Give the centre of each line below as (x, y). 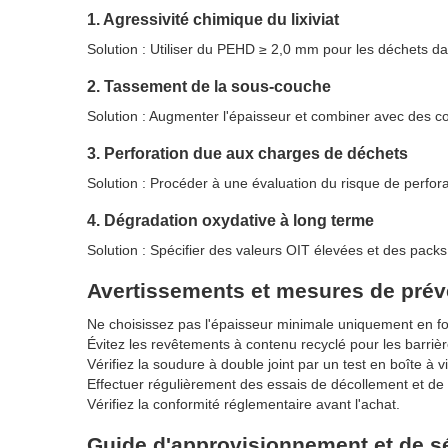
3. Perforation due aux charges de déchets (247, 153)
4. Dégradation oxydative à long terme (230, 220)
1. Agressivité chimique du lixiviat (213, 19)
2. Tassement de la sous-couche (209, 86)
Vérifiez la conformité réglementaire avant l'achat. (243, 404)
